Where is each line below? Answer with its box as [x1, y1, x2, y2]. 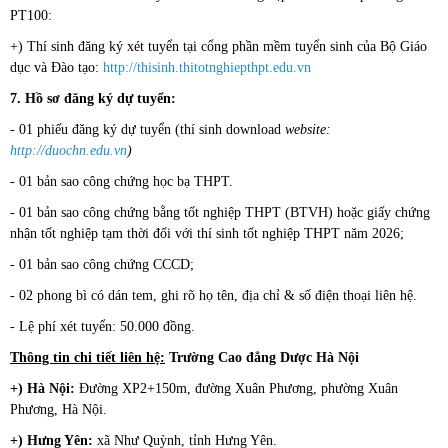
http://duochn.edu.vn [10, 143, 127, 159]
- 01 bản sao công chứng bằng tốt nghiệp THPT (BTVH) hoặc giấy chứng [10, 205, 430, 221]
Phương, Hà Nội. [10, 402, 107, 418]
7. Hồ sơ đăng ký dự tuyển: [10, 91, 176, 107]
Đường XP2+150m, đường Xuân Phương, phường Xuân [79, 381, 398, 397]
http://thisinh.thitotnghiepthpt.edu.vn [103, 60, 311, 76]
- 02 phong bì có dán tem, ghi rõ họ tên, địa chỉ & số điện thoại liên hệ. [10, 288, 417, 304]
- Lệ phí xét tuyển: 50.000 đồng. [10, 319, 195, 335]
